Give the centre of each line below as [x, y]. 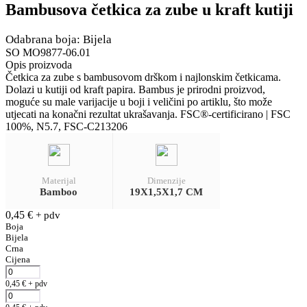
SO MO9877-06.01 [48, 52]
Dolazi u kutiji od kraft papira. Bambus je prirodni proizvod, [135, 89]
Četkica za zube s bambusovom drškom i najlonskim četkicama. [143, 77]
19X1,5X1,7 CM [167, 192]
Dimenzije [166, 180]
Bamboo [59, 192]
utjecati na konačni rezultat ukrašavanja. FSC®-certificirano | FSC [148, 114]
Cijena [18, 259]
